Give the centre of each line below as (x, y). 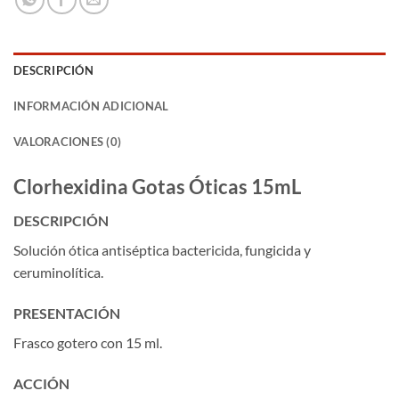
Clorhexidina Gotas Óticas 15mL (157, 186)
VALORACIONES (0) (68, 141)
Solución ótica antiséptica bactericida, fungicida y (162, 250)
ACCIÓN (41, 383)
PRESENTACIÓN (67, 313)
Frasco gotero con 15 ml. (88, 342)
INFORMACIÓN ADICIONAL (91, 106)
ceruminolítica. (58, 272)
